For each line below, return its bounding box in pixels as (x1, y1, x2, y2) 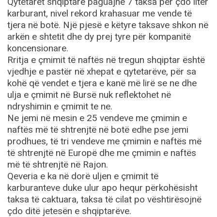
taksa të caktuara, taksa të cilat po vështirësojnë (7, 194, 201, 205)
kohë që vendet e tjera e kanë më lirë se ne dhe (7, 77, 197, 89)
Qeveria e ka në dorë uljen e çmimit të (7, 170, 158, 182)
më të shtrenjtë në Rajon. (7, 159, 108, 170)
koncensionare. (7, 43, 68, 54)
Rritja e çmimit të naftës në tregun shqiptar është (7, 54, 205, 65)
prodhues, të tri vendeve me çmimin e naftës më (7, 136, 201, 147)
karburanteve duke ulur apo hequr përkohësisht (7, 182, 198, 193)
